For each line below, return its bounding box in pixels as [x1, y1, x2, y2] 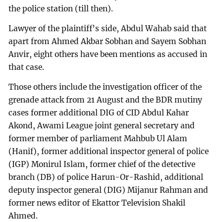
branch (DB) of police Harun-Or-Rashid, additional [8, 172, 204, 182]
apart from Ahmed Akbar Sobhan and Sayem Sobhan [8, 36, 207, 46]
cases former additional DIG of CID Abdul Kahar [8, 108, 189, 117]
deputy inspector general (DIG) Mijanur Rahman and [8, 185, 209, 195]
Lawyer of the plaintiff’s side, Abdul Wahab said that [8, 23, 207, 33]
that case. [8, 62, 45, 72]
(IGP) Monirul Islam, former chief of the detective [8, 159, 196, 169]
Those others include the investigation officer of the [8, 82, 202, 92]
